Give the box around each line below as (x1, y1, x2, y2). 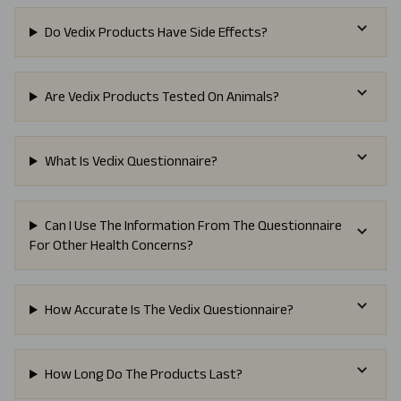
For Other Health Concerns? (30, 237, 193, 253)
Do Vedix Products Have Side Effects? (44, 24, 268, 40)
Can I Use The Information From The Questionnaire (44, 218, 342, 234)
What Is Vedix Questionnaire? (44, 153, 218, 169)
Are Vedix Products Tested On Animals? (44, 89, 279, 105)
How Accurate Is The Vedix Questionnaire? (44, 302, 294, 318)
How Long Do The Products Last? (44, 366, 243, 382)
